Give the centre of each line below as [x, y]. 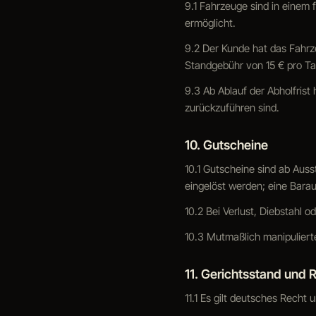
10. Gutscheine [226, 145]
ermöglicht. [210, 23]
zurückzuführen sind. [232, 108]
